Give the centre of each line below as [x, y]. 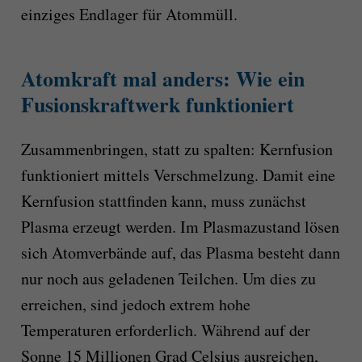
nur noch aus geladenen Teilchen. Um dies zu [168, 279]
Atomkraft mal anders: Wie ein [162, 78]
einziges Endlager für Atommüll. [129, 14]
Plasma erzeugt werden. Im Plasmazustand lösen [180, 227]
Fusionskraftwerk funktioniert [157, 104]
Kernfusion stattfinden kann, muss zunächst [163, 201]
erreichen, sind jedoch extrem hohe [135, 305]
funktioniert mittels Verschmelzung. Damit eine [178, 175]
